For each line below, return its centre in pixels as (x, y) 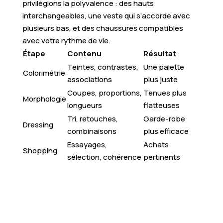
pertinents (162, 157)
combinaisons (92, 131)
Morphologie (44, 99)
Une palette (164, 67)
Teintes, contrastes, (103, 67)
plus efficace (166, 131)
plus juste (160, 79)
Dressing (38, 124)
